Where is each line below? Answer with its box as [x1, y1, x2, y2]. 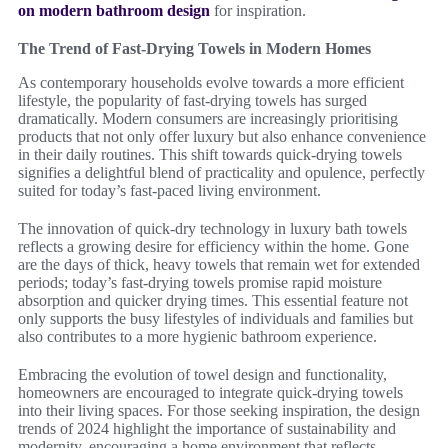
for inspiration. [210, 2, 306, 19]
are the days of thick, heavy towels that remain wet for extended [18, 256, 420, 273]
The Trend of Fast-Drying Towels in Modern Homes [18, 40, 371, 57]
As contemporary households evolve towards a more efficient [18, 74, 404, 91]
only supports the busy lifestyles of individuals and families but [18, 310, 413, 327]
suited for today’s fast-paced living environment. [18, 182, 321, 199]
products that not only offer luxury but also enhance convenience [18, 128, 426, 145]
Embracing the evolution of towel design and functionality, [18, 366, 387, 383]
